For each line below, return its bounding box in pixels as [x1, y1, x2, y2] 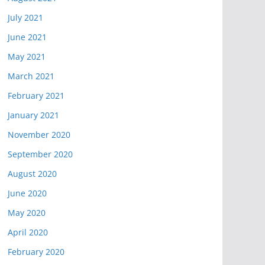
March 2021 [8, 70, 54, 82]
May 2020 [8, 207, 46, 218]
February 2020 [8, 246, 64, 257]
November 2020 [8, 129, 70, 140]
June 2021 [8, 31, 47, 43]
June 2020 [8, 188, 47, 199]
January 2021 [8, 109, 59, 121]
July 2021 [8, 12, 43, 23]
